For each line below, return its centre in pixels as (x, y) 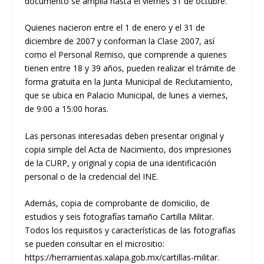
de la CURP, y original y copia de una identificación (121, 163)
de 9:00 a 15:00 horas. (67, 109)
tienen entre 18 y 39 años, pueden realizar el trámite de (131, 68)
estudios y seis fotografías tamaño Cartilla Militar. (120, 217)
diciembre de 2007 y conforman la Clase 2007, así (120, 41)
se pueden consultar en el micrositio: (95, 244)
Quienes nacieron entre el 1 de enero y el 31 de (115, 28)
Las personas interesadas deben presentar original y (125, 136)
